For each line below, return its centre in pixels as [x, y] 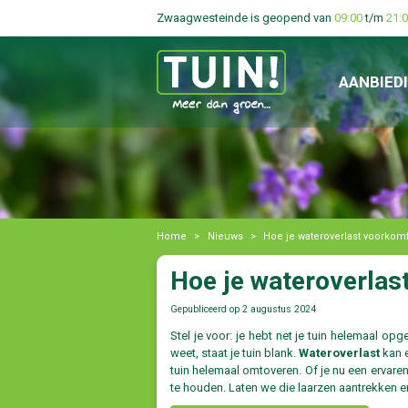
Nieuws [225, 236]
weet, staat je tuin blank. [235, 353]
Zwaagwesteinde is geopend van [245, 18]
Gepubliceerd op [206, 309]
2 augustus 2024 [279, 309]
